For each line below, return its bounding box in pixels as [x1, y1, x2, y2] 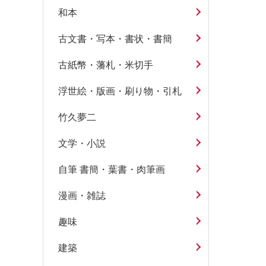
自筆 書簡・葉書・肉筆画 [58, 164, 165, 175]
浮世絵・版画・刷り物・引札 [58, 86, 182, 97]
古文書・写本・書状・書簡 [58, 34, 172, 45]
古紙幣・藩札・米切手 [58, 60, 153, 71]
